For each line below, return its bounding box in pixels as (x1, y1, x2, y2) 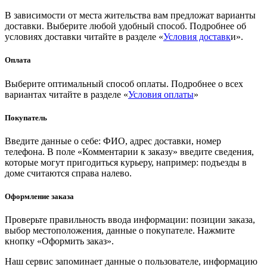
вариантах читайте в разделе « (5, 89, 128, 100)
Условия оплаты (128, 89, 194, 100)
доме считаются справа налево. (5, 167, 132, 178)
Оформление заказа (5, 192, 74, 201)
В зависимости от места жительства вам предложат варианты (5, 10, 256, 21)
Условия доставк (163, 32, 231, 42)
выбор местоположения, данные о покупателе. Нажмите (5, 225, 235, 236)
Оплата (5, 55, 31, 65)
